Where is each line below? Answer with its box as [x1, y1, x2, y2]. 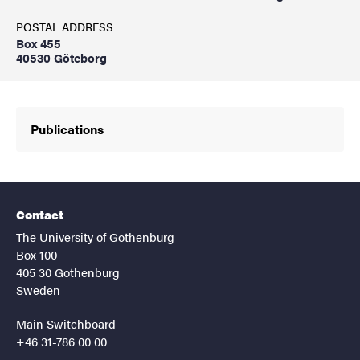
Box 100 [16, 245, 57, 263]
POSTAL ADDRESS [16, 18, 113, 35]
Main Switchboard [16, 314, 116, 332]
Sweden [16, 280, 60, 298]
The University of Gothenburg [16, 227, 174, 245]
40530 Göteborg [16, 49, 107, 66]
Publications [31, 120, 104, 138]
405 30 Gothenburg [16, 263, 120, 280]
